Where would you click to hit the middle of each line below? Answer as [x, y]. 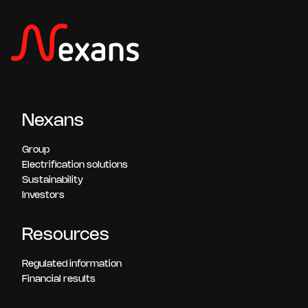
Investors [43, 196]
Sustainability [53, 181]
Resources [66, 235]
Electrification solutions [75, 166]
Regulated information [72, 265]
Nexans [53, 121]
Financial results [59, 280]
